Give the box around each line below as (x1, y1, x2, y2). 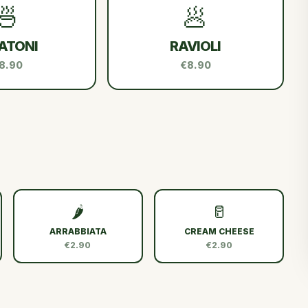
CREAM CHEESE (184, 225, 254, 236)
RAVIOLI (170, 37, 221, 54)
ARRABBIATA (49, 225, 107, 236)
